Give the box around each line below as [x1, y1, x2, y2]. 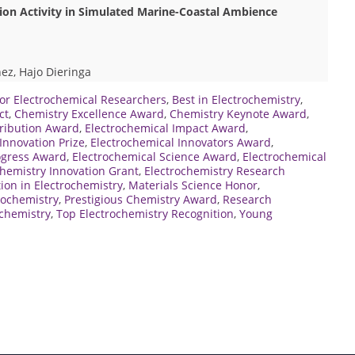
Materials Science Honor [128, 177, 258, 193]
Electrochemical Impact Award [85, 120, 246, 136]
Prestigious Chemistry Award [64, 191, 217, 207]
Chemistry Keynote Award [170, 105, 307, 121]
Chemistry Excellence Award [14, 105, 164, 121]
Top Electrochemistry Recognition [56, 205, 234, 221]
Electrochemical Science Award [72, 148, 237, 164]
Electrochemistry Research [144, 162, 285, 178]
